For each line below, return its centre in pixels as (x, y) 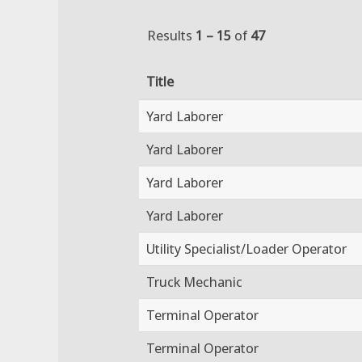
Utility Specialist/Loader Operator (246, 248)
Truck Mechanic (194, 281)
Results (171, 35)
